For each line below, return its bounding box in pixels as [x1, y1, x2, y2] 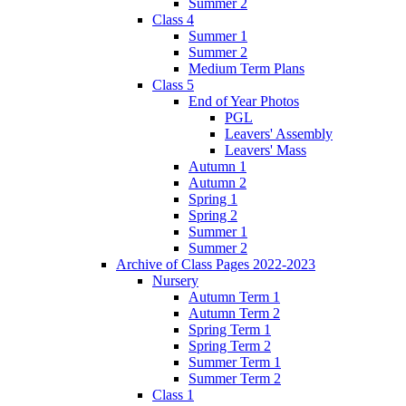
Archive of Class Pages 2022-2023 [116, 256, 315, 272]
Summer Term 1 [188, 353, 281, 370]
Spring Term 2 [188, 337, 271, 353]
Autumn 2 [188, 174, 246, 190]
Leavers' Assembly [225, 125, 333, 141]
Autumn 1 [188, 158, 246, 174]
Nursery [152, 272, 198, 288]
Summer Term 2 [188, 370, 281, 386]
